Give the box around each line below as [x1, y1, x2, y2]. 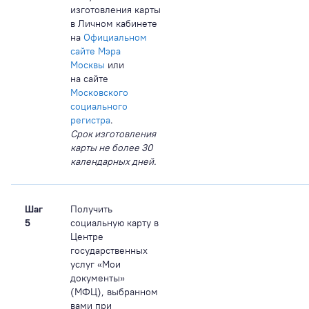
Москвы [70, 58, 105, 71]
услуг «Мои [70, 257, 121, 270]
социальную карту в [70, 216, 159, 229]
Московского [70, 86, 128, 99]
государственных [70, 243, 148, 257]
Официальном [83, 30, 147, 43]
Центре [70, 230, 103, 243]
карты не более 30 [70, 141, 153, 154]
